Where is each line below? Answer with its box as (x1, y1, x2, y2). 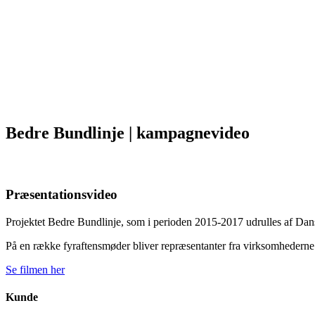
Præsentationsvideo (6, 186, 117, 202)
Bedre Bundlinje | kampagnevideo (6, 123, 250, 142)
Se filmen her (6, 263, 65, 276)
